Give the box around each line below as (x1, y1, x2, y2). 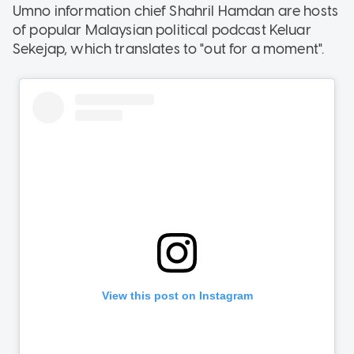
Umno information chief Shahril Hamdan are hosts (13, 2, 339, 20)
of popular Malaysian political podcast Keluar (13, 21, 311, 39)
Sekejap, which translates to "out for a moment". (13, 40, 325, 58)
